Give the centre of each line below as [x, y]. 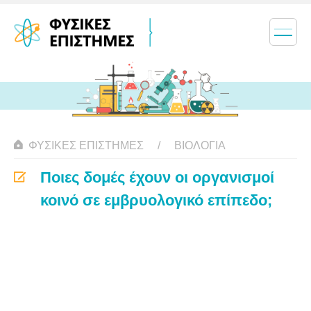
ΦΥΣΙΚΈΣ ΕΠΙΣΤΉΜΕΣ [86, 145]
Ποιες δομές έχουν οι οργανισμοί [157, 177]
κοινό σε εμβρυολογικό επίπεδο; [156, 200]
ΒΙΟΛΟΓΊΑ [200, 145]
